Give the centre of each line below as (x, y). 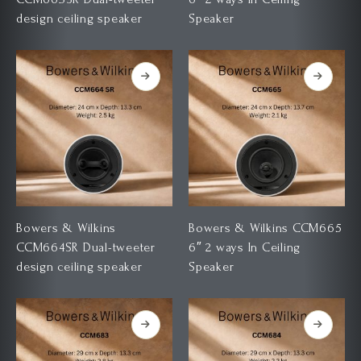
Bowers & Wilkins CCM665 (266, 228)
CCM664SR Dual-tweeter (86, 247)
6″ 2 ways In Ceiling (197, 247)
